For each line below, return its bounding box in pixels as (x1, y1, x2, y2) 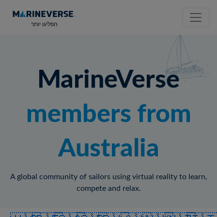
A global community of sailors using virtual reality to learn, (10, 173, 207, 181)
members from (26, 102, 191, 127)
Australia (58, 136, 159, 161)
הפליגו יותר (31, 21, 58, 27)
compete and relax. (76, 185, 141, 192)
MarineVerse (37, 67, 180, 93)
